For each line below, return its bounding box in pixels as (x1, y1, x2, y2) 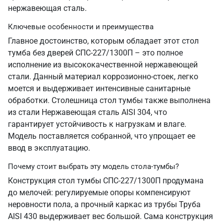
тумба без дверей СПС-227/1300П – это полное (8, 48, 183, 57)
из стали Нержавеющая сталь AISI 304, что (8, 108, 167, 117)
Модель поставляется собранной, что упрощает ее (8, 131, 195, 141)
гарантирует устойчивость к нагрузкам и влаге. (8, 119, 186, 129)
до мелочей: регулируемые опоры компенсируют (8, 188, 191, 197)
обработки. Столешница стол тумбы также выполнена (8, 96, 211, 105)
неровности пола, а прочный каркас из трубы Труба (8, 200, 201, 209)
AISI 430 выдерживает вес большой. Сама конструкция (8, 212, 213, 221)
